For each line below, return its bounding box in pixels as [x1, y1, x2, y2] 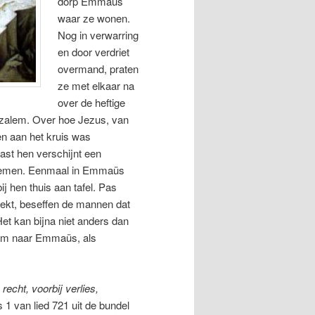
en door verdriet [58, 44, 130, 59]
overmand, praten [58, 60, 139, 76]
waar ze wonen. [58, 10, 131, 25]
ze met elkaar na [58, 77, 135, 93]
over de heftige [58, 94, 126, 110]
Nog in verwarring [58, 27, 139, 42]
